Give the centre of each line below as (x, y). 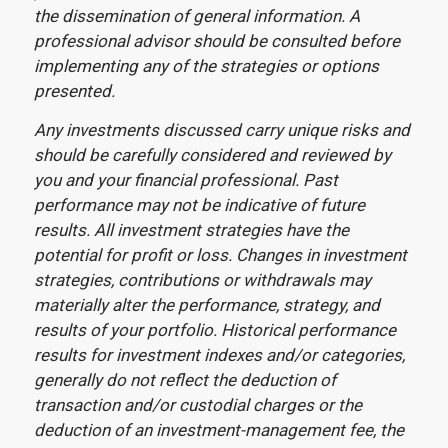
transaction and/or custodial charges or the (197, 405)
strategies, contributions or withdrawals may (202, 280)
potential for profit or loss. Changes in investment (220, 255)
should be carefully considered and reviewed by (212, 155)
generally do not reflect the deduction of (184, 380)
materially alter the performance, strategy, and (206, 305)
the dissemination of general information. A (196, 15)
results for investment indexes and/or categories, (219, 355)
